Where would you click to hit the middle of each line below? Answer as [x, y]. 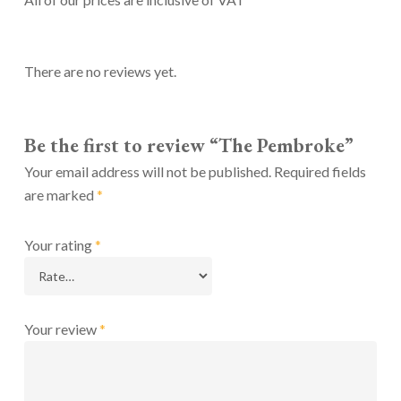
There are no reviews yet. [100, 72]
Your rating [59, 245]
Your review [61, 329]
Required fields [320, 172]
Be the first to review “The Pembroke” [188, 146]
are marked [60, 195]
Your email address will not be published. [147, 172]
